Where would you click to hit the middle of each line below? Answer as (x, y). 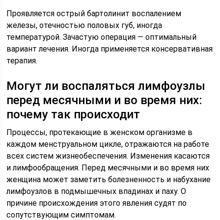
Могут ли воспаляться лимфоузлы (106, 86)
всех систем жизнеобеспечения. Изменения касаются (108, 156)
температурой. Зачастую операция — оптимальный (102, 37)
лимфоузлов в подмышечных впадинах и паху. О (96, 191)
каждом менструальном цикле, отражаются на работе (108, 144)
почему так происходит (73, 114)
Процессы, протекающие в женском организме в (100, 132)
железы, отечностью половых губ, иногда (84, 25)
